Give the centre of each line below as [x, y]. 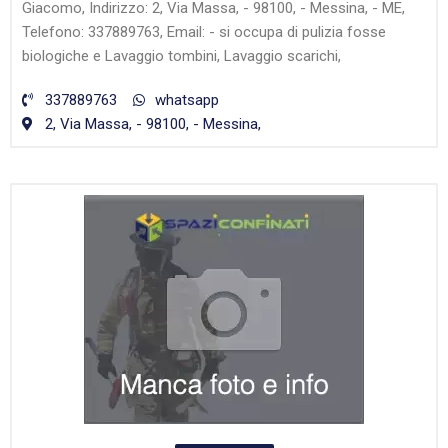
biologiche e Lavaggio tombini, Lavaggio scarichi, [181, 56]
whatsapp [187, 100]
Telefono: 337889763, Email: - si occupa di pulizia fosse [204, 32]
